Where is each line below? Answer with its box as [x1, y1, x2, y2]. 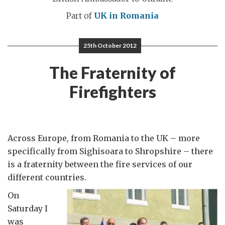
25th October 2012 [83, 42, 137, 49]
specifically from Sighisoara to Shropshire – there [8, 146, 213, 156]
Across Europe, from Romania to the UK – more [8, 133, 200, 143]
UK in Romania [94, 11, 159, 21]
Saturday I [8, 203, 48, 213]
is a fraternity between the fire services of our [8, 159, 192, 169]
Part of [66, 11, 94, 21]
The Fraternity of [49, 63, 176, 82]
